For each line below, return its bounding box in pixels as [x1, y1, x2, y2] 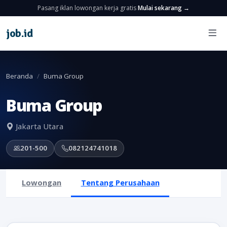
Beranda [6, 71, 33, 81]
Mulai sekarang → [138, 4, 190, 12]
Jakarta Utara [14, 121, 63, 132]
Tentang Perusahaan [81, 177, 160, 187]
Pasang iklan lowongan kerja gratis [37, 4, 138, 12]
